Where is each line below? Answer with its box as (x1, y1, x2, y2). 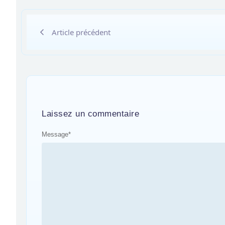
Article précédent (52, 27, 110, 37)
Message (42, 130, 68, 138)
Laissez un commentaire (42, 108, 139, 119)
